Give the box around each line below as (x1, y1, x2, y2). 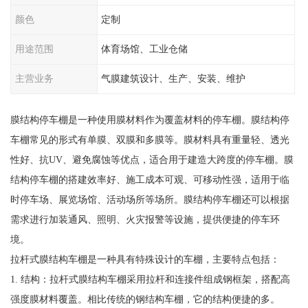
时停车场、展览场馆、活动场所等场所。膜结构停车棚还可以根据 (10, 194, 289, 206)
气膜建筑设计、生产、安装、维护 (101, 72, 246, 84)
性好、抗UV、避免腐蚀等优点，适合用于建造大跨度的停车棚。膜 (10, 154, 294, 166)
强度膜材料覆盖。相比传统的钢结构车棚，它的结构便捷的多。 (10, 294, 280, 305)
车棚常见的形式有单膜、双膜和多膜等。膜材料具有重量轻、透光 (10, 134, 289, 146)
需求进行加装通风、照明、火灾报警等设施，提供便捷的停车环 (10, 214, 280, 225)
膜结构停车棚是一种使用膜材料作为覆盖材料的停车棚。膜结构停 (10, 114, 289, 126)
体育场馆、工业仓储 (101, 43, 188, 54)
